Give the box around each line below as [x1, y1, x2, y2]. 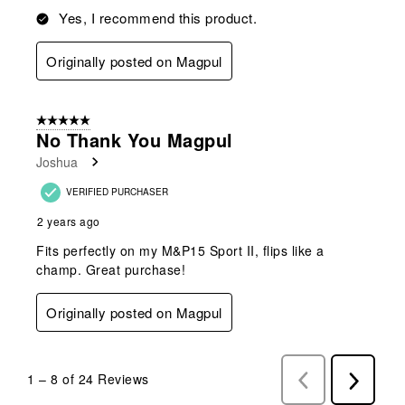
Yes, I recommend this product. [59, 7, 257, 27]
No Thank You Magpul [36, 126, 233, 153]
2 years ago [37, 212, 100, 229]
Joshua [36, 152, 78, 171]
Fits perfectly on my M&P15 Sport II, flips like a [36, 240, 325, 259]
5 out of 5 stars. [36, 112, 119, 129]
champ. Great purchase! [36, 259, 185, 278]
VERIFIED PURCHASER [66, 184, 168, 198]
